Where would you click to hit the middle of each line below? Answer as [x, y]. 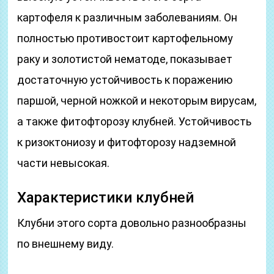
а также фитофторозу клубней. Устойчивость [135, 121]
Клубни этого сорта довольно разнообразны [132, 223]
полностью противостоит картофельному [125, 38]
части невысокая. [64, 163]
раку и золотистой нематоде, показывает [125, 59]
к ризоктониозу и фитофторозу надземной [127, 142]
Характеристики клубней [106, 198]
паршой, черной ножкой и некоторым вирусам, [137, 101]
